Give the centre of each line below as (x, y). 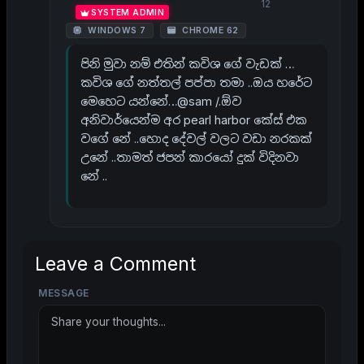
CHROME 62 (209, 30)
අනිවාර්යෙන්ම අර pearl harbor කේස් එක (193, 119)
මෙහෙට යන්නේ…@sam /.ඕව (161, 101)
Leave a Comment (115, 263)
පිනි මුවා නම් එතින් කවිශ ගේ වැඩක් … (188, 63)
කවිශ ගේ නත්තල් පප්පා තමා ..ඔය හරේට (196, 82)
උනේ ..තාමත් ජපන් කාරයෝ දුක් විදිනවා (190, 157)
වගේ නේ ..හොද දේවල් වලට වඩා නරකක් (196, 138)
